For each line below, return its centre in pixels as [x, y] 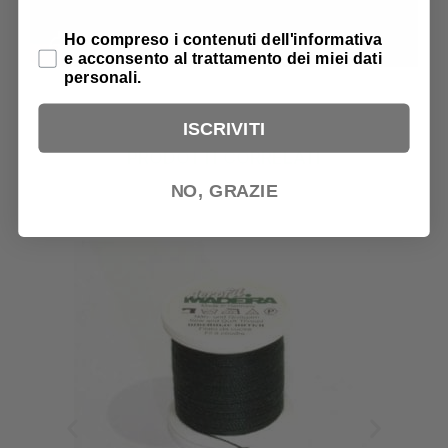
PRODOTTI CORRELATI [224, 157]
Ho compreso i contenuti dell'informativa [223, 39]
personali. [103, 77]
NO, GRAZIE [224, 189]
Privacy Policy [93, 37]
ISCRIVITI [224, 127]
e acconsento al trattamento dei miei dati [223, 58]
